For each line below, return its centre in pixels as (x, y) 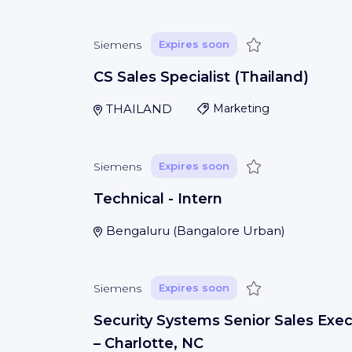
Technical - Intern (158, 199)
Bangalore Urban (229, 231)
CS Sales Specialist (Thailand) (201, 77)
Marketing (241, 108)
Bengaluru (137, 231)
